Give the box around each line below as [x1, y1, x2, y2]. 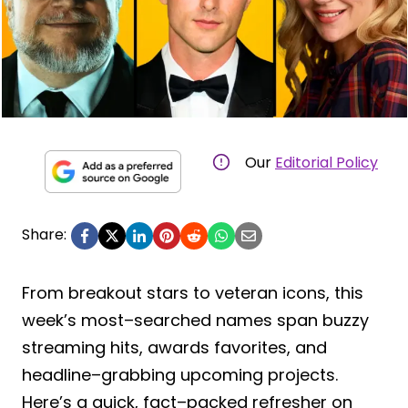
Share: [22, 223, 66, 245]
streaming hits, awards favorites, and [22, 335, 327, 359]
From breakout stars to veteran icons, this [22, 280, 363, 304]
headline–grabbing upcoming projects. [22, 362, 338, 386]
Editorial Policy [275, 151, 378, 173]
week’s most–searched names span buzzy [22, 308, 369, 331]
